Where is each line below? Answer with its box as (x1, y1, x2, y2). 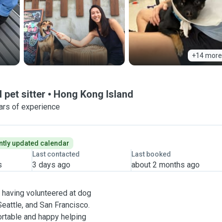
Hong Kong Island (54, 88, 133, 100)
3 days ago (32, 160, 70, 169)
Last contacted (32, 150, 80, 158)
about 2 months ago (131, 160, 200, 169)
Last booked (131, 150, 171, 158)
